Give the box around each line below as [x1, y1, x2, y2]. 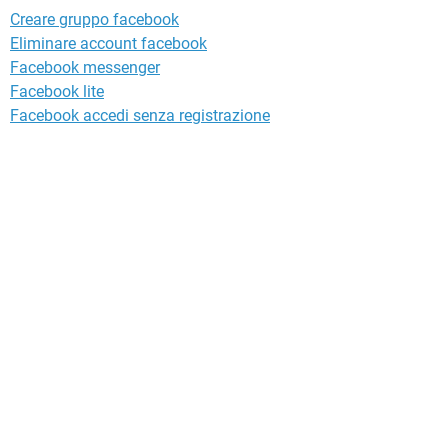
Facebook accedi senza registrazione [10, 105, 270, 125]
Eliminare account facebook [10, 33, 207, 53]
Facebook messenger [10, 57, 160, 77]
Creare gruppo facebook [10, 9, 179, 29]
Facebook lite [10, 81, 104, 101]
